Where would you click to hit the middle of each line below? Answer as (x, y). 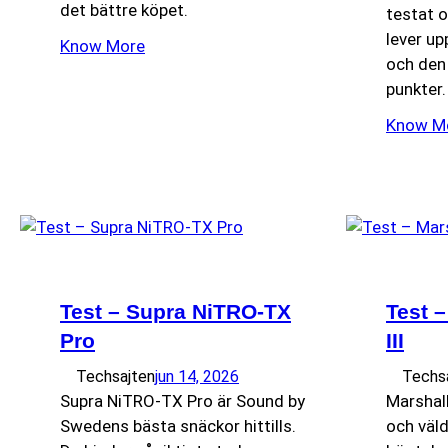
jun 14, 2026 (197, 376)
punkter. (416, 89)
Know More (102, 45)
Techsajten (115, 376)
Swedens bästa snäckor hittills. (178, 425)
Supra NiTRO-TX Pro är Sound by (182, 400)
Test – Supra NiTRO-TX (175, 311)
